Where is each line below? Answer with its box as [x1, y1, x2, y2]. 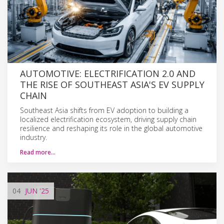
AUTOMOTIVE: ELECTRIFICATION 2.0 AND [20, 67, 195, 79]
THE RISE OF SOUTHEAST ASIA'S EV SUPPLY [20, 78, 204, 90]
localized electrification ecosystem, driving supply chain [20, 114, 196, 124]
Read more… [20, 147, 55, 156]
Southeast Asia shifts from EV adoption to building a [20, 105, 188, 115]
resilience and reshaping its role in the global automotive [20, 123, 202, 133]
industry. [20, 132, 47, 142]
